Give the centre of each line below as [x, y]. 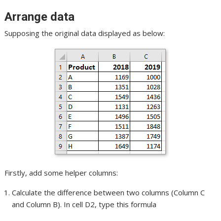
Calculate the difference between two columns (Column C [109, 192]
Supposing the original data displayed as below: [85, 33]
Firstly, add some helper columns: [61, 172]
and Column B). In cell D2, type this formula [84, 204]
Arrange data [40, 17]
